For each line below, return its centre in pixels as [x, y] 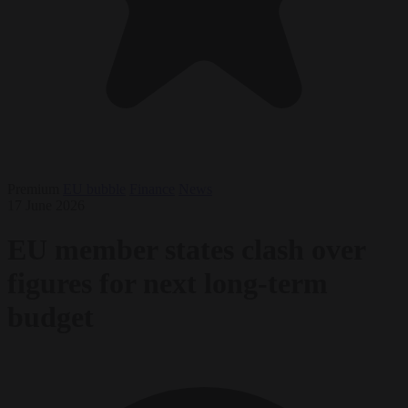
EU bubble [94, 189]
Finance [152, 189]
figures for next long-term [168, 284]
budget [51, 317]
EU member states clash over [186, 250]
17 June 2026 [46, 205]
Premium [33, 189]
